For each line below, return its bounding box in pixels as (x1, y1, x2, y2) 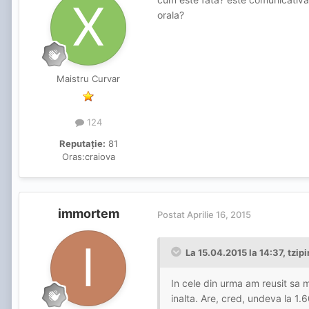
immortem (57, 206, 119, 221)
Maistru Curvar (57, 73, 120, 85)
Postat (157, 208, 187, 220)
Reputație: (59, 138, 106, 150)
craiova (84, 151, 115, 163)
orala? (157, 9, 184, 21)
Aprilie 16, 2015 (187, 208, 251, 220)
